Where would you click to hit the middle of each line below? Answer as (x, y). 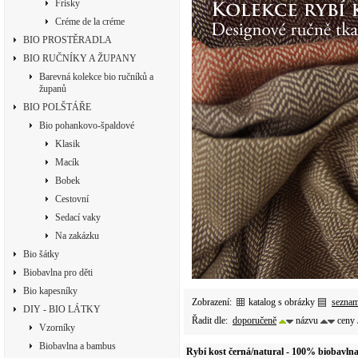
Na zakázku (77, 236)
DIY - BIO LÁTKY (62, 309)
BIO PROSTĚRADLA (68, 40)
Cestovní (72, 199)
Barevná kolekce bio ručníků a (96, 77)
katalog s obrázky (282, 302)
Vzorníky (57, 328)
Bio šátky (41, 254)
